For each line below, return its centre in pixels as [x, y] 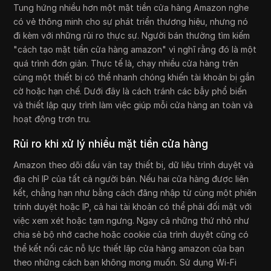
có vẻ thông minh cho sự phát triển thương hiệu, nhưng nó [131, 22]
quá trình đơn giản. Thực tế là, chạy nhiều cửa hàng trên [126, 64]
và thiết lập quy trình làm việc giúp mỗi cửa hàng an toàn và [133, 105]
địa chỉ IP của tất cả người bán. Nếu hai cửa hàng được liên [131, 179]
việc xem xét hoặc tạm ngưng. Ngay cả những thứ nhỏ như [132, 221]
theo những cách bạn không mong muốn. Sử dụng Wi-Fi [125, 263]
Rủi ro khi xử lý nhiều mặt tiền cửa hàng [111, 144]
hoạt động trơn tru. [52, 119]
